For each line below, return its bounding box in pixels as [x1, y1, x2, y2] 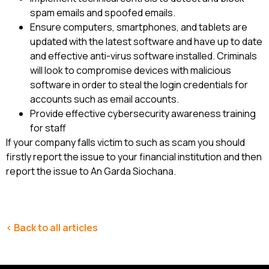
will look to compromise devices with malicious [30, 64, 231, 77]
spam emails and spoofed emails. [30, 6, 175, 20]
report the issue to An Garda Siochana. [6, 165, 176, 178]
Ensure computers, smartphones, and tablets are [30, 20, 247, 34]
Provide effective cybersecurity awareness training [30, 107, 256, 121]
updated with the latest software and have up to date [30, 35, 262, 49]
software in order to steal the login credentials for [30, 78, 248, 92]
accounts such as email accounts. [30, 92, 179, 106]
